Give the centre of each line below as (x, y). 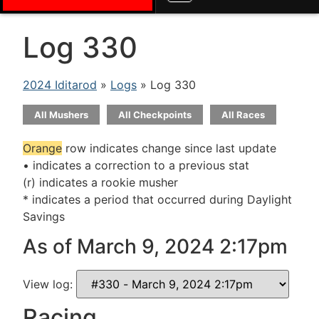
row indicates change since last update (169, 148)
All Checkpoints (155, 115)
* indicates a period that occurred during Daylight (157, 199)
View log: (49, 284)
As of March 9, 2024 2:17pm (155, 247)
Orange (42, 148)
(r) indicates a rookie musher (100, 182)
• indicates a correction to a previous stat (136, 165)
